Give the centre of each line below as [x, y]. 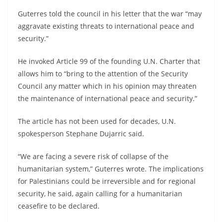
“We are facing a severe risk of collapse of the [93, 156]
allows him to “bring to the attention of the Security [103, 73]
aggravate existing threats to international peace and [106, 26]
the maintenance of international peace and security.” [108, 98]
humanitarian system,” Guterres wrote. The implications [111, 168]
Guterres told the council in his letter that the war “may [110, 13]
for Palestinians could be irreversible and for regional [107, 181]
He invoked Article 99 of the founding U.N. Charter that [109, 61]
